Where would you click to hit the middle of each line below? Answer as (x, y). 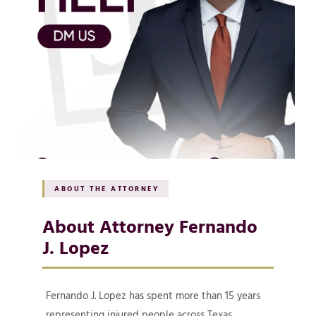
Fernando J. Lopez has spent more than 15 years (153, 296)
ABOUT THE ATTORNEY (107, 188)
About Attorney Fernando (150, 226)
